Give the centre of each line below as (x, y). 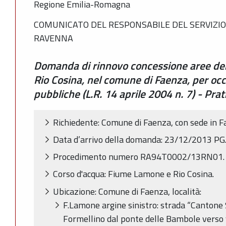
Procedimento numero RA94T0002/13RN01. (139, 157)
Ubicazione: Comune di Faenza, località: (127, 191)
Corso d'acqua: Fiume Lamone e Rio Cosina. (133, 174)
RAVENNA (53, 38)
